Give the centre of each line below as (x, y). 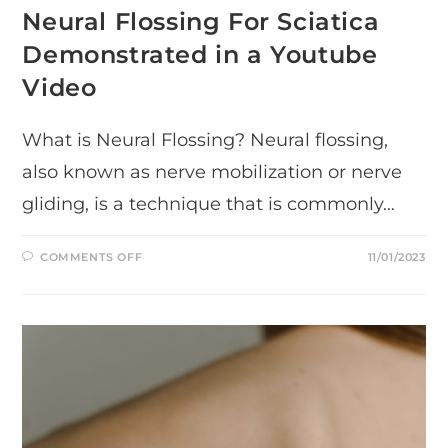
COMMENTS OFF (91, 256)
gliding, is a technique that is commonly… (209, 203)
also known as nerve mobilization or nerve (212, 171)
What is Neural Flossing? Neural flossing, (205, 139)
